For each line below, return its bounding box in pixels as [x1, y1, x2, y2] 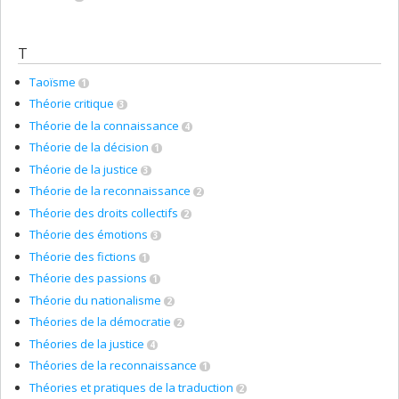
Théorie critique [29, 95, 114, 111]
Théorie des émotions [29, 226, 148, 242]
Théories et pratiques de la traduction [29, 379, 233, 395]
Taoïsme [29, 73, 76, 90]
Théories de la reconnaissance [29, 357, 197, 373]
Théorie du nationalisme [29, 291, 161, 308]
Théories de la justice [29, 335, 144, 352]
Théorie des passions [29, 270, 147, 286]
